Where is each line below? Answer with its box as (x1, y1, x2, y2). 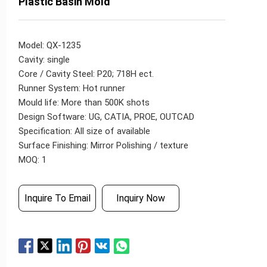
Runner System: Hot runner (18, 83, 126, 94)
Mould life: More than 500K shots (18, 97, 150, 108)
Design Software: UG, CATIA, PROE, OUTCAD (18, 111, 195, 122)
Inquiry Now (116, 193, 166, 204)
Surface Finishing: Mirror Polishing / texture (18, 140, 189, 151)
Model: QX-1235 (18, 40, 81, 51)
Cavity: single (18, 54, 70, 65)
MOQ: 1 (18, 154, 47, 165)
